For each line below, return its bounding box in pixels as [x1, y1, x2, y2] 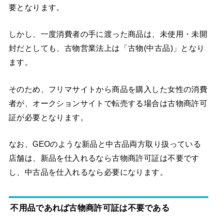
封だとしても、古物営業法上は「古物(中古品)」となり [8, 44, 205, 53]
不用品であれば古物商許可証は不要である [10, 203, 170, 213]
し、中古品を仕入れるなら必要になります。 [8, 168, 168, 177]
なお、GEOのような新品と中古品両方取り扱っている [8, 139, 201, 149]
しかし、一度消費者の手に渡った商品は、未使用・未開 [8, 30, 208, 39]
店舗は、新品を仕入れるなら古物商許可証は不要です [8, 154, 200, 163]
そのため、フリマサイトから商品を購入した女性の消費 [8, 84, 208, 93]
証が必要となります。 [8, 112, 89, 122]
